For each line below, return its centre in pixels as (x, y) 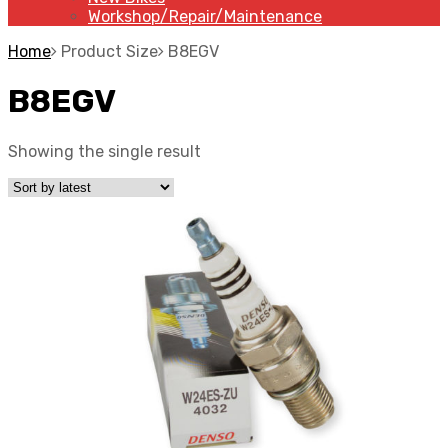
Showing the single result (104, 151)
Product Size (109, 51)
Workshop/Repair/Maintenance (205, 16)
